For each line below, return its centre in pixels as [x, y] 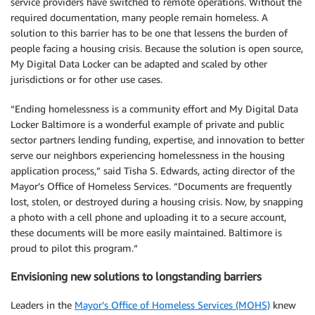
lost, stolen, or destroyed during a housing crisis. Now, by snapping [157, 201]
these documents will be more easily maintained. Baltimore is [146, 232]
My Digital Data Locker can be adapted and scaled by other [139, 64]
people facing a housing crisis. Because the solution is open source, [157, 48]
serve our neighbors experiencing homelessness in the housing [148, 155]
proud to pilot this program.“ [74, 248]
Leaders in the [43, 304]
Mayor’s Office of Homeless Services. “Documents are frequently [151, 186]
